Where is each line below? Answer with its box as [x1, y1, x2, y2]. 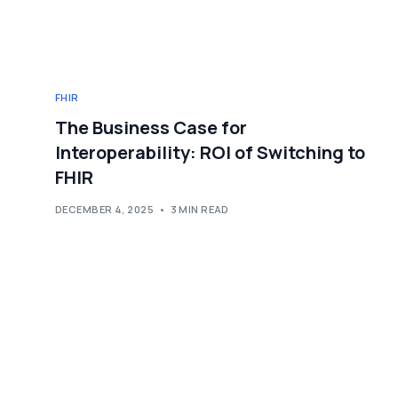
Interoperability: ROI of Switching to [55, 139, 365, 164]
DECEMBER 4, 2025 [55, 203, 155, 217]
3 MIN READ [170, 203, 229, 217]
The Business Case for [55, 115, 247, 139]
